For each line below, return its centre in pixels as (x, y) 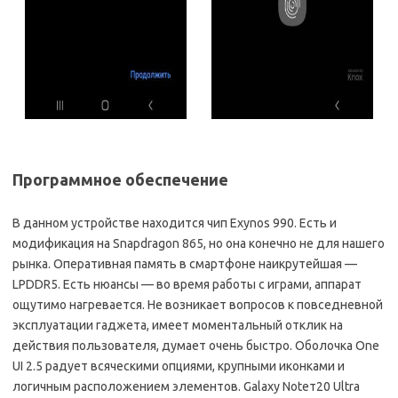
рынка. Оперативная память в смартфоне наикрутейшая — (185, 264)
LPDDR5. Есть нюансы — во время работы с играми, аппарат (187, 285)
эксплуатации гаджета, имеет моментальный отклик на (178, 326)
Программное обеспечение (120, 180)
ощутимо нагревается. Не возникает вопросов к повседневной (198, 305)
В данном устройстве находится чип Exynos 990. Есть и (175, 223)
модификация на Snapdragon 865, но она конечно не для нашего (199, 244)
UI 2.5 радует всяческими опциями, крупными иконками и (179, 366)
